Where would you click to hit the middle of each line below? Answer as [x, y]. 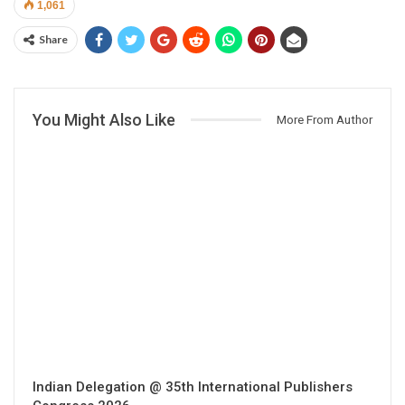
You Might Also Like [104, 119]
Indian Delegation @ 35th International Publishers [193, 386]
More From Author [325, 119]
